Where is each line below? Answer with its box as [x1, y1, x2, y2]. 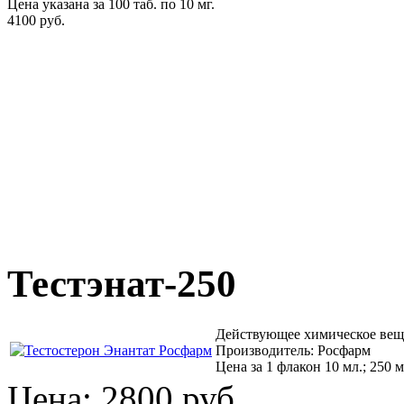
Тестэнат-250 [7, 262, 236, 306]
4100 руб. [7, 12, 65, 28]
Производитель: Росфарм [216, 343, 371, 359]
